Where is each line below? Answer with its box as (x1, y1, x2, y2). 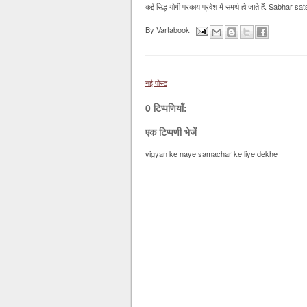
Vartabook (156, 24, 190, 36)
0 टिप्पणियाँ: (145, 100, 187, 114)
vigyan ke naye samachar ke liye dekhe (145, 148, 278, 159)
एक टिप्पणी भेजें (145, 125, 197, 138)
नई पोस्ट (145, 76, 167, 88)
